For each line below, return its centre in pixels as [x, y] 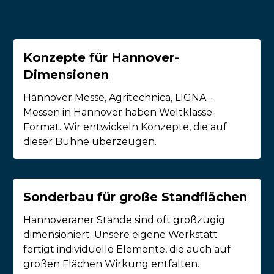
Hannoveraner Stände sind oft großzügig [124, 220]
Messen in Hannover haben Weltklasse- [120, 113]
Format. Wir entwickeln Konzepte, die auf [125, 127]
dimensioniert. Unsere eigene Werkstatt [121, 235]
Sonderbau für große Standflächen [135, 197]
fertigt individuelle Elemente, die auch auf [127, 250]
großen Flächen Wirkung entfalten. [112, 264]
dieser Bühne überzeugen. [90, 142]
